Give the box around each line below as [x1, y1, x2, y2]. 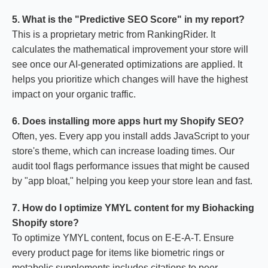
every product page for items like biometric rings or [12, 248, 224, 258]
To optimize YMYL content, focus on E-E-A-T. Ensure [12, 233, 234, 243]
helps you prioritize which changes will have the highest [12, 74, 248, 84]
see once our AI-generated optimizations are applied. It [12, 59, 242, 69]
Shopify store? [12, 218, 79, 228]
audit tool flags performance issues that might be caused [12, 161, 249, 171]
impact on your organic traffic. [12, 89, 136, 99]
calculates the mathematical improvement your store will [12, 44, 248, 54]
